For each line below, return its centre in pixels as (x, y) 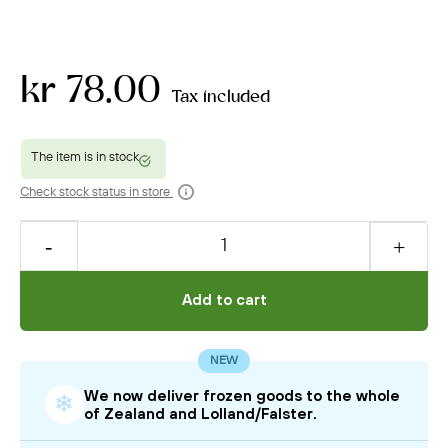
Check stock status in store (96, 191)
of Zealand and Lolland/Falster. (200, 413)
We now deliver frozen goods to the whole (243, 395)
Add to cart (224, 299)
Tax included (221, 97)
